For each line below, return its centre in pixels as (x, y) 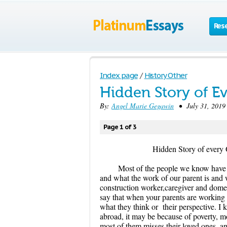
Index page (119, 75)
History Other (166, 75)
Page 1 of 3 (120, 127)
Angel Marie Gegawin (143, 106)
